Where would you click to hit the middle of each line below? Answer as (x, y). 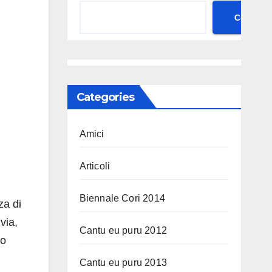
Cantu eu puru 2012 (123, 230)
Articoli (95, 166)
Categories (105, 97)
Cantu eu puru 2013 (123, 263)
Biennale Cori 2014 (122, 198)
